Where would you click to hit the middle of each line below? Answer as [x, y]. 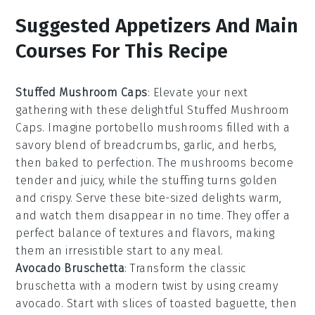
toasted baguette [218, 304]
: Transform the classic [185, 269]
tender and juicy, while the [89, 181]
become [270, 163]
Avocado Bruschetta [70, 269]
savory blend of [60, 146]
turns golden [240, 181]
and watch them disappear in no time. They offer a [153, 216]
